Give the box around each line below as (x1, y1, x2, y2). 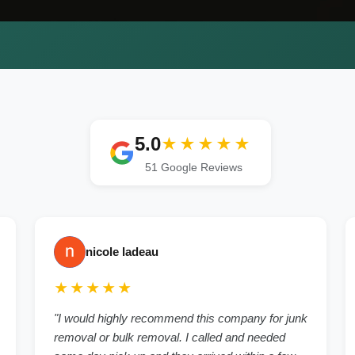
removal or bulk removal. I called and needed (54, 330, 285, 345)
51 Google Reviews (144, 162, 242, 174)
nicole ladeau (86, 245, 158, 259)
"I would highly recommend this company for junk (54, 311, 307, 326)
